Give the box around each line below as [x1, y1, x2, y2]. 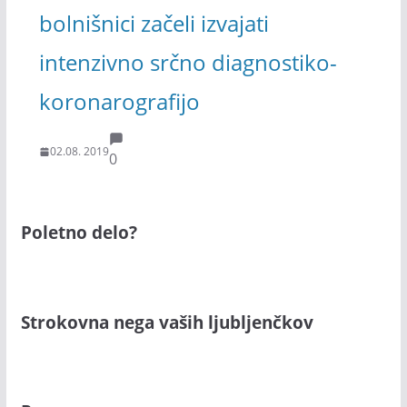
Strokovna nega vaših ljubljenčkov [20, 310, 313, 333]
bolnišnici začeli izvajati [38, 7, 269, 38]
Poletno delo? [20, 221, 137, 244]
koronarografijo [38, 85, 200, 116]
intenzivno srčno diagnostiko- [38, 46, 337, 77]
